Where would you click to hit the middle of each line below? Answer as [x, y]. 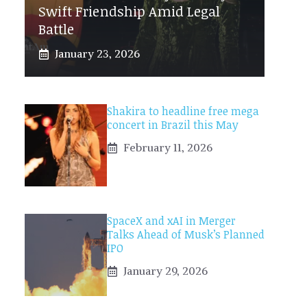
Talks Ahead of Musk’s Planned [186, 235]
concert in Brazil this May [173, 125]
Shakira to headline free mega [183, 111]
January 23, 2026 [97, 54]
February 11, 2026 [168, 148]
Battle [56, 29]
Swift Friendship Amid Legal [129, 11]
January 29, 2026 [165, 271]
